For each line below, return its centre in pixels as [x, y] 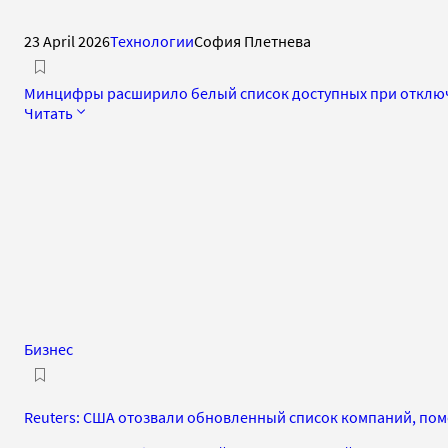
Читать [48, 112]
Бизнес [48, 348]
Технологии [152, 40]
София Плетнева [252, 40]
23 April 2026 [67, 40]
